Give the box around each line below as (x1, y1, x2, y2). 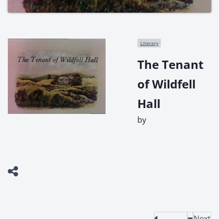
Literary (140, 40, 158, 47)
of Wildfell (137, 76, 196, 92)
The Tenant (137, 56, 203, 73)
